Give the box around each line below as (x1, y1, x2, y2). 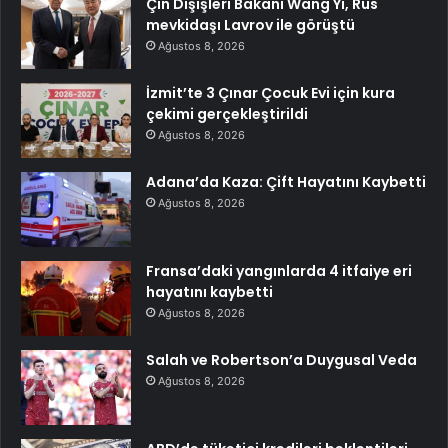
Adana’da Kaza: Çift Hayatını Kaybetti (146, 171, 426, 192)
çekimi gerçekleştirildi (146, 103, 308, 124)
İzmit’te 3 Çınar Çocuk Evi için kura (146, 82, 395, 103)
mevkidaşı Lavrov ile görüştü (146, 14, 355, 35)
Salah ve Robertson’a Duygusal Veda (146, 349, 417, 370)
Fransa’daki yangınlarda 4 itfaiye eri (146, 260, 412, 281)
